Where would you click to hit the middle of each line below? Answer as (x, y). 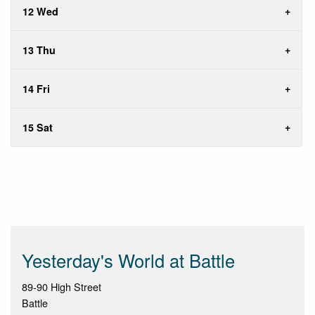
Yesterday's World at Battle (128, 261)
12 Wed (40, 12)
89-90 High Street (62, 287)
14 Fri (36, 89)
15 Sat (38, 128)
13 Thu (39, 50)
